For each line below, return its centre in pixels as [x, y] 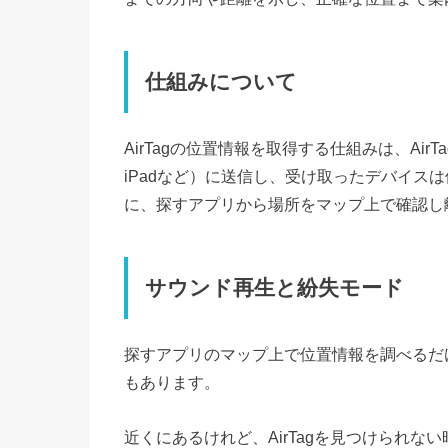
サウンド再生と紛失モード [275, 287]
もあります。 [172, 382]
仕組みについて [221, 82]
